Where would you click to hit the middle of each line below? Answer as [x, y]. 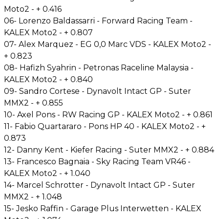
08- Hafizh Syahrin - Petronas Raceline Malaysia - [99, 67]
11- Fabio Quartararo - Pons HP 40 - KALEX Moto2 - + [105, 126]
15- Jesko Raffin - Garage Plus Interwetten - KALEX [103, 208]
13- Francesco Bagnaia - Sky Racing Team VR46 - [97, 161]
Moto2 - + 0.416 [33, 9]
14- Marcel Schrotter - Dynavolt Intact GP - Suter [99, 185]
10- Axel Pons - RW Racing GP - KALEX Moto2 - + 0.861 [108, 114]
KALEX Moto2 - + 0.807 [48, 32]
